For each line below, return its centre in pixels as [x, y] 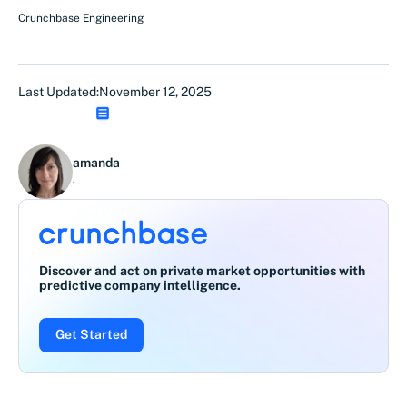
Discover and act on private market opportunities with [202, 270]
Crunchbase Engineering [81, 18]
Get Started [91, 334]
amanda [96, 163]
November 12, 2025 [155, 91]
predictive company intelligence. [140, 285]
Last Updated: [59, 91]
